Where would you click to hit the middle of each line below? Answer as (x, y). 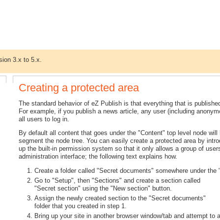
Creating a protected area (79, 87)
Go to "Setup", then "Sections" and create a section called (118, 181)
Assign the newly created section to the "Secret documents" (120, 198)
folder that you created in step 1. (81, 206)
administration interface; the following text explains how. (98, 157)
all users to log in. (44, 119)
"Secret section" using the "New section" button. (103, 189)
